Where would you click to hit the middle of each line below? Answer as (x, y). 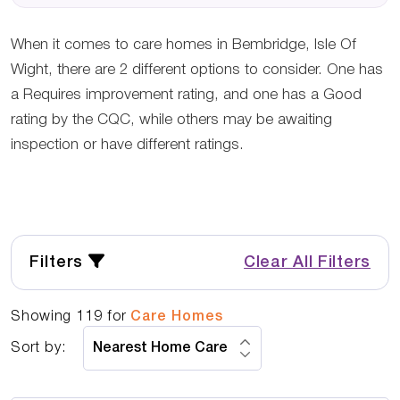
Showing (44, 317)
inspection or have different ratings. (127, 145)
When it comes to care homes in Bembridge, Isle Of (183, 45)
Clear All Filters (307, 262)
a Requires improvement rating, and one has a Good (186, 95)
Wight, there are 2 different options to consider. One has (197, 70)
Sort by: (38, 348)
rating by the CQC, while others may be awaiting (171, 120)
